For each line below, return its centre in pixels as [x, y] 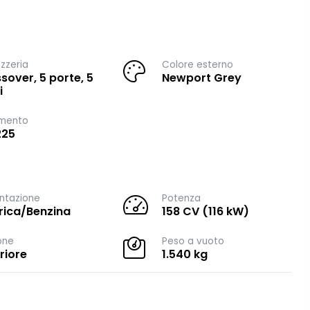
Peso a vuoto [193, 241]
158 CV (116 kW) [206, 211]
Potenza [182, 198]
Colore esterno [198, 65]
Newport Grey [202, 78]
